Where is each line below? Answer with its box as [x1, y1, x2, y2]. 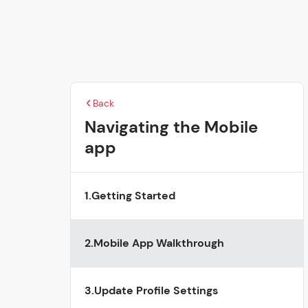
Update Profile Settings [94, 283, 218, 298]
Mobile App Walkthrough [93, 236, 224, 250]
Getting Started [91, 188, 175, 203]
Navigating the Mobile [85, 116, 258, 137]
